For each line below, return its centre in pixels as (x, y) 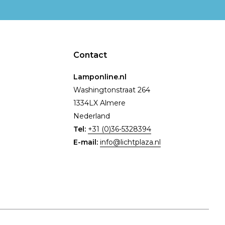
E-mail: (87, 142)
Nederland (92, 116)
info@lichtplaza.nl (130, 142)
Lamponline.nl (100, 77)
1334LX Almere (99, 103)
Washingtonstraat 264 (112, 90)
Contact (90, 55)
